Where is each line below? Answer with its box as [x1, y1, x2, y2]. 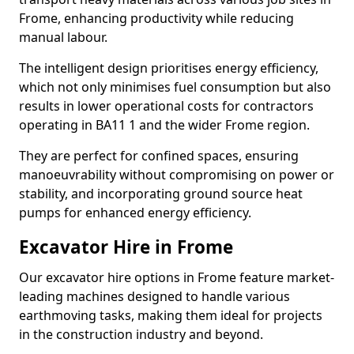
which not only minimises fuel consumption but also [19, 78, 331, 96]
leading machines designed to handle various [19, 288, 290, 305]
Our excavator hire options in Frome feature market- [19, 269, 334, 286]
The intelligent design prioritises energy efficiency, [19, 59, 318, 77]
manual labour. [19, 28, 107, 46]
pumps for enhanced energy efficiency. [19, 204, 251, 221]
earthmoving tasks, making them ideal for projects [19, 307, 322, 324]
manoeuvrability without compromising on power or [19, 166, 334, 183]
